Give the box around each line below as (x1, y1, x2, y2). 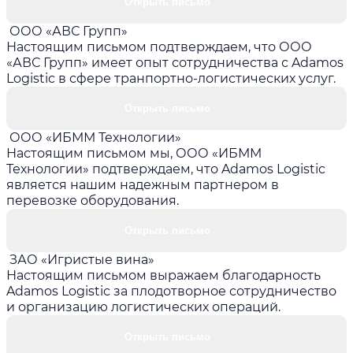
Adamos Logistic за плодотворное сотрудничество (6, 283, 336, 299)
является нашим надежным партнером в (6, 176, 279, 192)
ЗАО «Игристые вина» (9, 251, 154, 267)
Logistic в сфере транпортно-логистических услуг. (6, 70, 336, 86)
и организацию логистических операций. (6, 299, 281, 314)
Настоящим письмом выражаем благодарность (6, 267, 321, 283)
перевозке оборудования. (6, 192, 179, 208)
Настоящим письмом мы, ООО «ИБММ (6, 145, 262, 161)
